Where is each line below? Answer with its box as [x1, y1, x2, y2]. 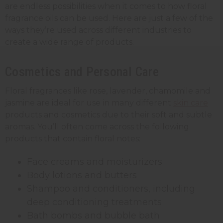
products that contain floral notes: [5, 133, 140, 143]
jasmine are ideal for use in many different [5, 98, 173, 108]
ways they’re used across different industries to [5, 25, 192, 35]
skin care [173, 98, 208, 108]
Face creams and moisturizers [27, 156, 163, 167]
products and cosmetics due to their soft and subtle [5, 110, 212, 119]
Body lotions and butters [27, 169, 137, 181]
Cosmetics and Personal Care [5, 64, 159, 79]
